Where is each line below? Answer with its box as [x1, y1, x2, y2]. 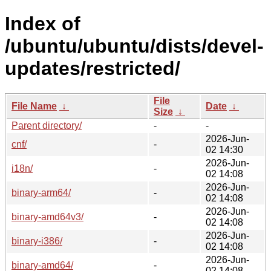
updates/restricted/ [5, 57, 180, 80]
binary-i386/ [11, 235, 62, 246]
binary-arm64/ [11, 187, 71, 198]
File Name [11, 100, 57, 111]
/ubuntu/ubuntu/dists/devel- [5, 35, 264, 57]
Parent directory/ [11, 120, 82, 131]
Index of [5, 13, 80, 35]
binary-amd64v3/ [11, 211, 83, 222]
